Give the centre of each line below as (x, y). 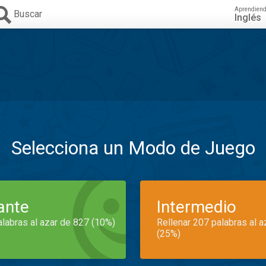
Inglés (248, 18)
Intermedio (197, 207)
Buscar (28, 14)
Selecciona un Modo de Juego (133, 148)
